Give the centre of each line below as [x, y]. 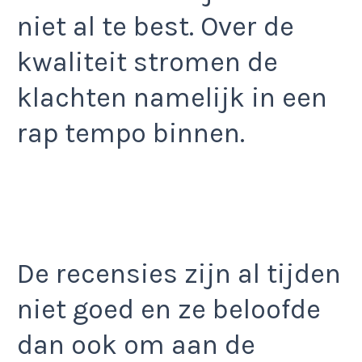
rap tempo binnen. [131, 133]
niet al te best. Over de [156, 26]
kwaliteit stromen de [147, 62]
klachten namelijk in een [172, 97]
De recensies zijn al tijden [179, 274]
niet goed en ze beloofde [169, 310]
